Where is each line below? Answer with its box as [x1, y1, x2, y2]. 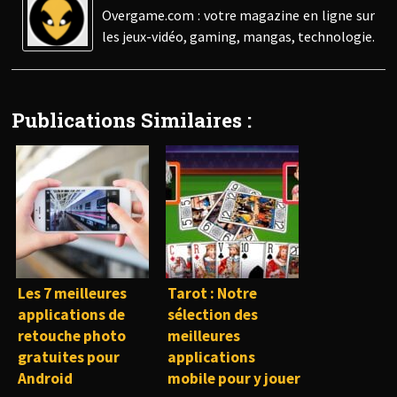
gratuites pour [17, 346, 120, 367]
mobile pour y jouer [167, 368, 300, 388]
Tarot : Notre [167, 283, 257, 303]
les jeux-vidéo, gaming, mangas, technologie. [101, 27, 375, 45]
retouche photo [17, 325, 126, 346]
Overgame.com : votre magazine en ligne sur [101, 5, 376, 24]
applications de [17, 304, 125, 324]
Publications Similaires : [11, 105, 252, 133]
